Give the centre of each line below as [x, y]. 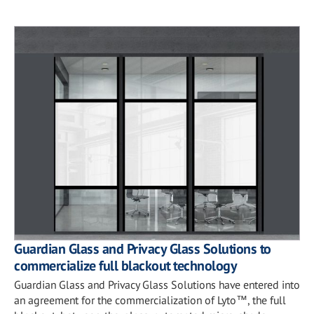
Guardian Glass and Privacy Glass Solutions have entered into [157, 285]
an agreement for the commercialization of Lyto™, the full [150, 300]
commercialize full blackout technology [125, 266]
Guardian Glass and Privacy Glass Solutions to [143, 249]
